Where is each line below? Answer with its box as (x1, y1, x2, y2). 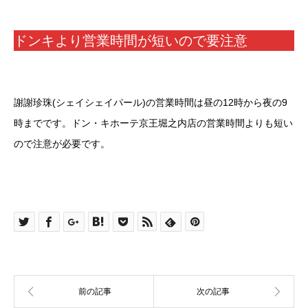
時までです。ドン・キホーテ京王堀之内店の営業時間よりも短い (14, 118, 293, 129)
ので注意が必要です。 (14, 138, 110, 150)
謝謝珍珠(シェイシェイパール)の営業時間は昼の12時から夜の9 (14, 97, 287, 109)
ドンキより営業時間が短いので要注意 (14, 33, 247, 49)
